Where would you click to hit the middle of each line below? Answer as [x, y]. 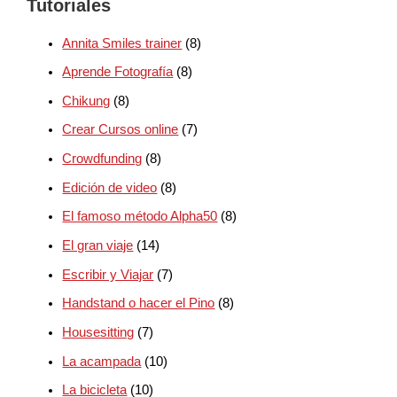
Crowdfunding [102, 159]
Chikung [86, 101]
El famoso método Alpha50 [140, 217]
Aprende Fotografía [118, 72]
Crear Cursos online [121, 130]
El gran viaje [98, 246]
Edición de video [110, 187]
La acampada [102, 361]
